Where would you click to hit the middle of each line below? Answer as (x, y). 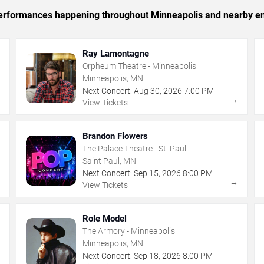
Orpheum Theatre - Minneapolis (140, 66)
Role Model (105, 219)
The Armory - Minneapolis (129, 231)
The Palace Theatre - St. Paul (135, 149)
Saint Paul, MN (110, 161)
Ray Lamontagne (116, 54)
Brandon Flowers (115, 136)
